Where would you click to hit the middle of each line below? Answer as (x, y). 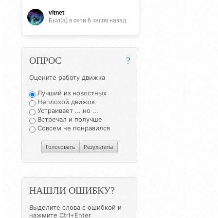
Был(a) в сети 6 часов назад (87, 21)
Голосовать (61, 147)
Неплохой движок (65, 102)
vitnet (56, 13)
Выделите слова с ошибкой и (75, 208)
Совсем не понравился (73, 128)
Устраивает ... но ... (67, 111)
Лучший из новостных (71, 93)
